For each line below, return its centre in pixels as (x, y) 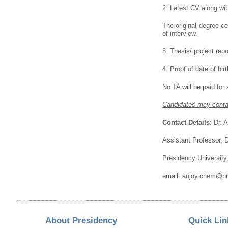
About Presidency (81, 220)
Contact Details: (187, 122)
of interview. (180, 33)
